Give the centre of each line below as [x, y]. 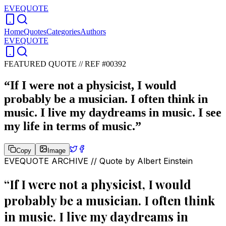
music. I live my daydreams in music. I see [113, 112]
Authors [93, 32]
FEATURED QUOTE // [44, 64]
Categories [63, 32]
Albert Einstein [165, 161]
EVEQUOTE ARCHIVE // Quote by [71, 161]
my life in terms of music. [70, 126]
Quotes [35, 32]
